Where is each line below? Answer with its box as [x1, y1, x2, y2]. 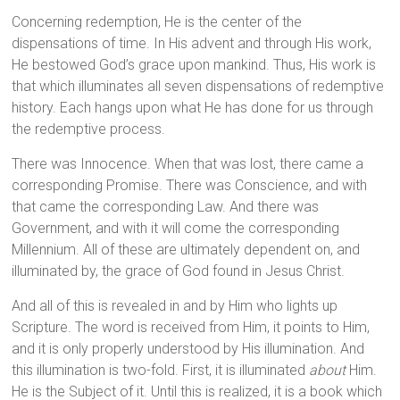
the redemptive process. [12, 121, 166, 138]
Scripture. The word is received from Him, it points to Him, [12, 319, 371, 337]
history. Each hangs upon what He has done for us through [12, 99, 374, 117]
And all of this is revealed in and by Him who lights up [12, 297, 338, 315]
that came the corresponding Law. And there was [12, 198, 320, 216]
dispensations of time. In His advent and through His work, [12, 35, 372, 53]
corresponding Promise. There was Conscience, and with [12, 177, 368, 195]
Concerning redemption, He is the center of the [12, 13, 303, 31]
